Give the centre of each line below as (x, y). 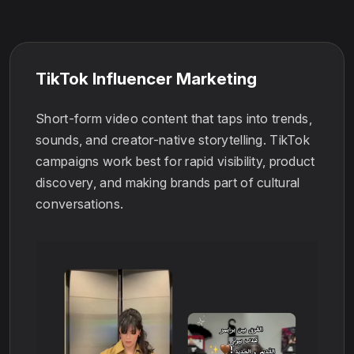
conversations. (80, 204)
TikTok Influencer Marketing (146, 79)
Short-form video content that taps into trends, (174, 119)
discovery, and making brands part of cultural (168, 183)
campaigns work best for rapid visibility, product (175, 162)
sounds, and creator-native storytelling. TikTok (173, 140)
